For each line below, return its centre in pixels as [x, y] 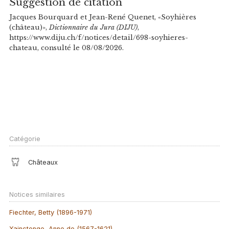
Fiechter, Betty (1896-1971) [50, 213]
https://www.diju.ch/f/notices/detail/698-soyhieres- [98, 38]
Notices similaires [37, 195]
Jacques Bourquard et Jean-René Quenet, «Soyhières [102, 17]
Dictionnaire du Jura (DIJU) [93, 28]
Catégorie [25, 139]
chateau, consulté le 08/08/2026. [66, 48]
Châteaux [43, 162]
